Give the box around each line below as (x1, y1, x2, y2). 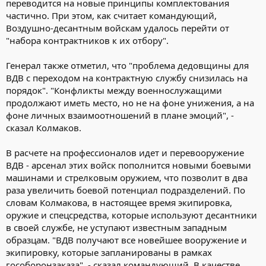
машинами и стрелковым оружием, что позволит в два (6, 171, 248, 183)
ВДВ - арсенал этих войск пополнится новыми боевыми (6, 159, 251, 171)
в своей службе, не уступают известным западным (6, 221, 227, 233)
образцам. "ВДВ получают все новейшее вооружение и (6, 233, 247, 246)
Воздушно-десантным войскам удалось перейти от (6, 21, 229, 34)
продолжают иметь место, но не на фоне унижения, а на (6, 96, 254, 109)
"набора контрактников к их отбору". (6, 34, 169, 46)
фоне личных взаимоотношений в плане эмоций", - (6, 109, 234, 121)
